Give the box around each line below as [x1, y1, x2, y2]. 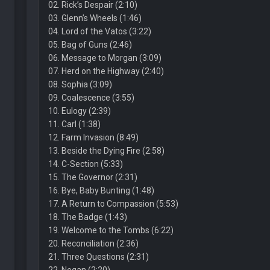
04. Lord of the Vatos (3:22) [48, 27, 151, 36]
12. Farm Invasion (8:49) [48, 133, 139, 142]
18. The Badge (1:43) [48, 212, 127, 222]
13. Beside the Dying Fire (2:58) [48, 146, 165, 155]
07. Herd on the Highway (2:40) [48, 66, 164, 76]
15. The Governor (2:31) [48, 172, 137, 182]
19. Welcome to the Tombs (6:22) [48, 225, 174, 235]
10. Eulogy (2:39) [48, 106, 111, 116]
